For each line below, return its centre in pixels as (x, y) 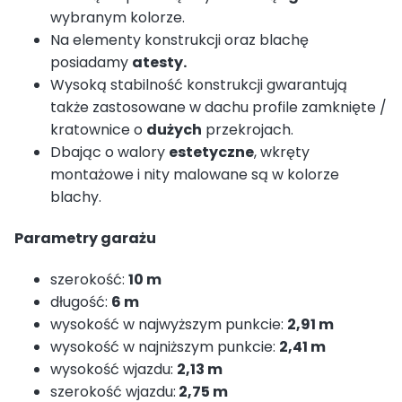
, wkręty (282, 152)
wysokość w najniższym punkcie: (165, 347)
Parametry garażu (85, 238)
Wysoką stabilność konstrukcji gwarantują (199, 84)
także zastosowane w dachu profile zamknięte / (218, 107)
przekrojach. (248, 129)
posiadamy (91, 62)
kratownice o (98, 129)
